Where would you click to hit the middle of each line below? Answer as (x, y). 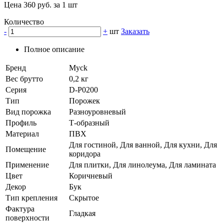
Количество (24, 22)
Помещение (26, 149)
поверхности (27, 218)
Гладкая (82, 213)
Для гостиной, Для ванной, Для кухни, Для (143, 145)
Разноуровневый (97, 112)
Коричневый (91, 176)
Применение (27, 165)
